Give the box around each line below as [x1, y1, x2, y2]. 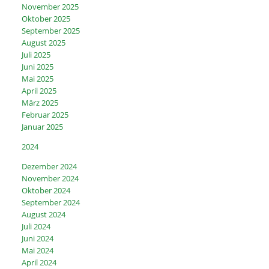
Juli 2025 [22, 49, 51, 61]
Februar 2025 [22, 109, 69, 121]
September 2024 [22, 197, 80, 208]
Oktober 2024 [22, 185, 71, 196]
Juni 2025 [22, 61, 54, 73]
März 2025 [22, 97, 59, 109]
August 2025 [22, 37, 66, 49]
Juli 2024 [22, 221, 51, 232]
